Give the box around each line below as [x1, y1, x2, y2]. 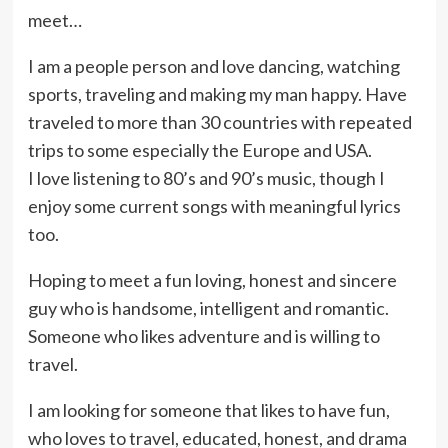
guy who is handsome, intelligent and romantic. [27, 297, 389, 319]
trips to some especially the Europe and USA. [27, 139, 372, 161]
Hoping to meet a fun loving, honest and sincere [27, 269, 397, 291]
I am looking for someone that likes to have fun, [27, 399, 390, 421]
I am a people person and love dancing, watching [27, 55, 400, 77]
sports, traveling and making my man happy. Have [27, 83, 407, 105]
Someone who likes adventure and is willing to [27, 325, 380, 347]
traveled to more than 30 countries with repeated [27, 111, 412, 133]
